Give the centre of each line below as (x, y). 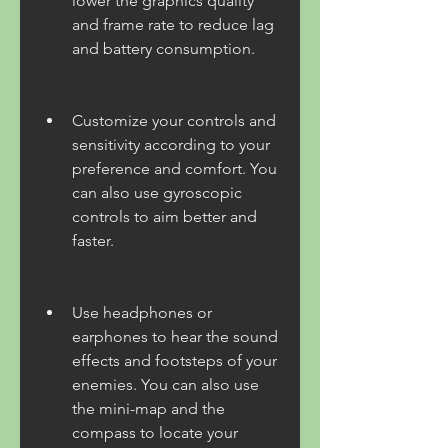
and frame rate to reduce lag (173, 24)
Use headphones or (142, 312)
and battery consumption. (163, 48)
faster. (93, 240)
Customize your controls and (174, 120)
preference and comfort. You (174, 168)
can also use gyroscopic (157, 192)
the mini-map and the (148, 408)
